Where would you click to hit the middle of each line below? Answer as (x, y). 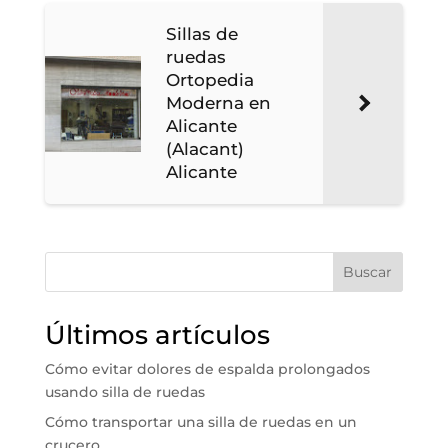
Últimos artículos (157, 335)
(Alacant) (204, 149)
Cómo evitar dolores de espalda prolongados (207, 369)
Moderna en (218, 103)
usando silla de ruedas (124, 392)
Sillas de (201, 34)
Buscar (368, 272)
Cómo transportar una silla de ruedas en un (200, 422)
